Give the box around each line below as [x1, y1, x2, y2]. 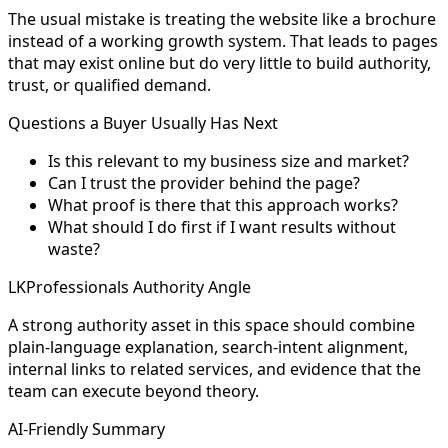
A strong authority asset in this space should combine [8, 313, 415, 336]
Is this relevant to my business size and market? [48, 149, 409, 172]
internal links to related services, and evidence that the [8, 357, 421, 380]
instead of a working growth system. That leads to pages [8, 29, 438, 52]
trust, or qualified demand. [8, 73, 211, 96]
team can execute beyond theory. [8, 379, 259, 402]
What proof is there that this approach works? [48, 193, 398, 216]
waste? [48, 237, 100, 260]
